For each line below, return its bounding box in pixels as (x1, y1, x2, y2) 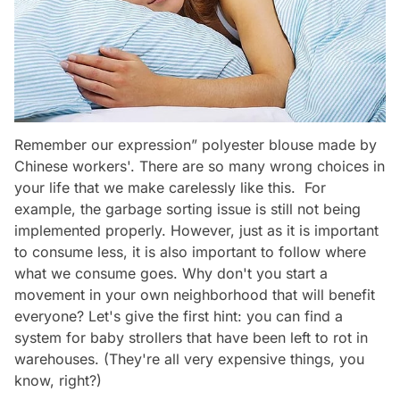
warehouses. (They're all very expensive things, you (14, 349, 364, 368)
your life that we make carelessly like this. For (14, 178, 326, 196)
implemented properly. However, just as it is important (14, 221, 379, 239)
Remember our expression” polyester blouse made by (14, 135, 377, 154)
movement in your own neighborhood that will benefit (14, 285, 375, 304)
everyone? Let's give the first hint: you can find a (14, 306, 343, 325)
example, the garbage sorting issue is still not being (14, 199, 361, 218)
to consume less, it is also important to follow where (14, 242, 366, 261)
